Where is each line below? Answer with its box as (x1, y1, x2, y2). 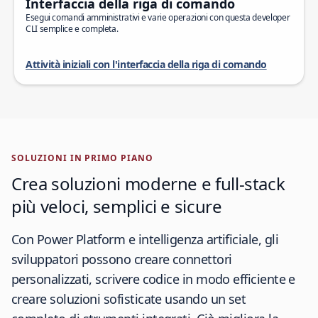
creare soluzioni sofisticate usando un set (11, 290, 246, 307)
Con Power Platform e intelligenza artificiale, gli (11, 231, 278, 248)
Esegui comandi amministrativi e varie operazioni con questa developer (26, 11, 290, 23)
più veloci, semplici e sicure (11, 194, 222, 218)
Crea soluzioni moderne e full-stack (11, 172, 285, 195)
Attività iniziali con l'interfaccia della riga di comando (26, 57, 267, 71)
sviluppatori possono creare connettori (11, 251, 232, 268)
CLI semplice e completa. (26, 23, 119, 35)
